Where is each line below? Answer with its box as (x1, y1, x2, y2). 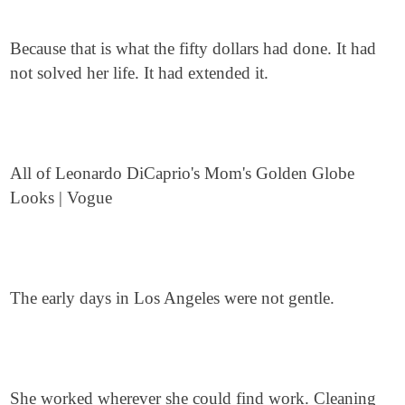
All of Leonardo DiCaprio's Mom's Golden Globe (10, 164, 355, 183)
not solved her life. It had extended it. (10, 63, 269, 82)
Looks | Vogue (10, 188, 113, 207)
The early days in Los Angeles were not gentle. (10, 288, 335, 307)
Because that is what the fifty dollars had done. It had (10, 39, 377, 58)
